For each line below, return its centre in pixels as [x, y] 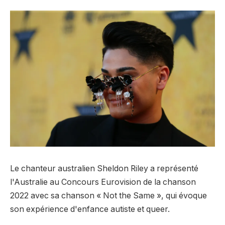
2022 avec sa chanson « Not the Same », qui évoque [108, 196]
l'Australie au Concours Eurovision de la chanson [103, 182]
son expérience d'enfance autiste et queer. [90, 209]
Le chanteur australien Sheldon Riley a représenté [104, 169]
